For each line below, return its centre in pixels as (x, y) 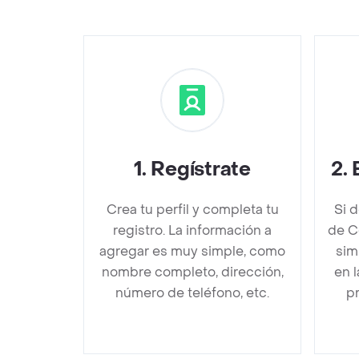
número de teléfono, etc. (192, 292)
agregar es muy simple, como (192, 251)
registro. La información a (192, 230)
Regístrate (201, 169)
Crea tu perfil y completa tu (192, 209)
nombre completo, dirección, (192, 272)
